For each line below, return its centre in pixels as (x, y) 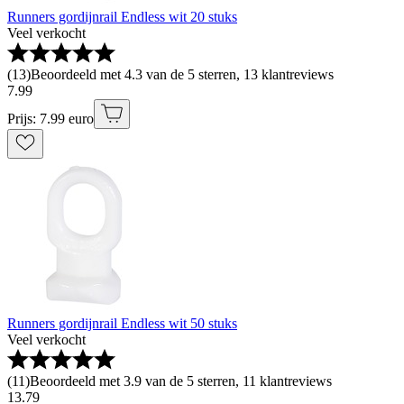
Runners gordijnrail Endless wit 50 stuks (122, 324)
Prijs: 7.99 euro (50, 119)
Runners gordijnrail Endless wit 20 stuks (122, 17)
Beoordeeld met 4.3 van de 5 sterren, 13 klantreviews (182, 75)
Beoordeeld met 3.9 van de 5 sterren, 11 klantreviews (181, 381)
